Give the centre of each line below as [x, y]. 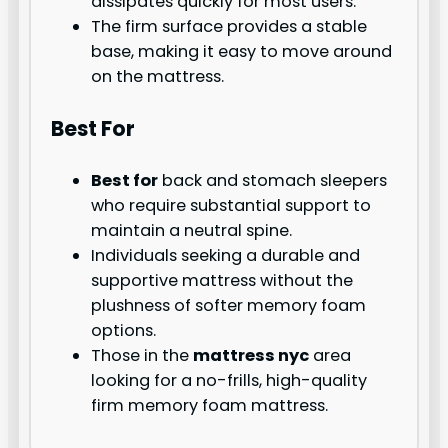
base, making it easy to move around [242, 52]
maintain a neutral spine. [192, 230]
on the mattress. [158, 77]
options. [124, 330]
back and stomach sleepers [273, 180]
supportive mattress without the [222, 280]
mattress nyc [251, 355]
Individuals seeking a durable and [226, 255]
